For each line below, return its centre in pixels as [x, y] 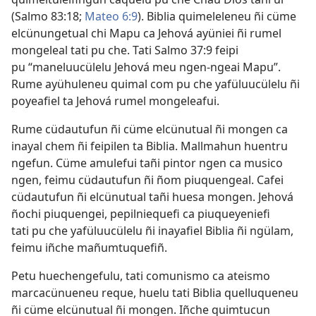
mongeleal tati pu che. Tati [83, 50]
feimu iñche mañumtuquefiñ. [89, 248]
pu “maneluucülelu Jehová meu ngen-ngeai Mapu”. [146, 67]
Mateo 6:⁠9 [110, 17]
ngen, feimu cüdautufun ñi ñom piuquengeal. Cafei [147, 180]
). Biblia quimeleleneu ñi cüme [217, 17]
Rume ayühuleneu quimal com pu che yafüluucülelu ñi [156, 84]
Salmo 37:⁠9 [183, 50]
